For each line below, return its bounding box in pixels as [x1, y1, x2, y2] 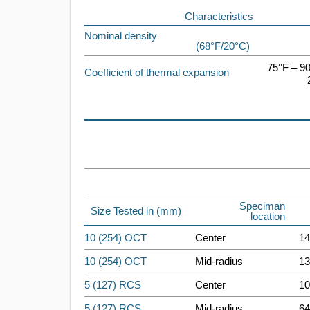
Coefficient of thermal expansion [84, 66, 229, 78]
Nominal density [84, 30, 157, 42]
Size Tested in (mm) [91, 205, 181, 217]
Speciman [239, 200, 285, 212]
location [250, 210, 285, 222]
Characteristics [185, 10, 253, 22]
